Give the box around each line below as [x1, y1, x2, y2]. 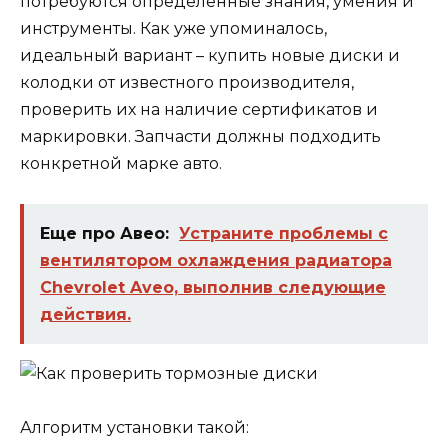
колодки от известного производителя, [20, 72, 354, 92]
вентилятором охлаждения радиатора [40, 250, 392, 270]
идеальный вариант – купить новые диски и [20, 45, 400, 65]
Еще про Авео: [40, 223, 169, 243]
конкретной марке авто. [20, 153, 222, 173]
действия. [40, 304, 131, 324]
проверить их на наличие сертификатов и [20, 99, 378, 119]
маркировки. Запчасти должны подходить [20, 126, 381, 146]
